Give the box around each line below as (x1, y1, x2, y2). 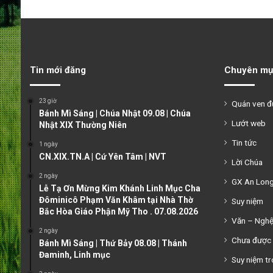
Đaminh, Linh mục (38, 250, 110, 260)
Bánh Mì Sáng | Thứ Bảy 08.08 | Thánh (38, 238, 187, 248)
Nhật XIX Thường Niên (38, 120, 127, 130)
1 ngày (38, 141, 58, 147)
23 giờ (38, 97, 57, 104)
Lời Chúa (231, 157, 263, 167)
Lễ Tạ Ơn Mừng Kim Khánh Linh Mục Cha (38, 183, 200, 193)
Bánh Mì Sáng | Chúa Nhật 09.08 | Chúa (38, 108, 191, 118)
